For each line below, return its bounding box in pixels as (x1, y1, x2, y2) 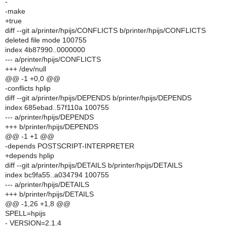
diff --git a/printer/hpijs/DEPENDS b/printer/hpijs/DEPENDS (5, 94, 192, 102)
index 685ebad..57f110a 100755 (5, 103, 109, 111)
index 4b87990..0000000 (5, 46, 85, 54)
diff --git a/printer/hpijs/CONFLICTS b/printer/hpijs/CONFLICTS (5, 26, 206, 34)
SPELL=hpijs (5, 209, 46, 217)
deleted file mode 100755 (5, 36, 87, 44)
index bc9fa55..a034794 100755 (5, 171, 109, 179)
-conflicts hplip (5, 84, 51, 92)
